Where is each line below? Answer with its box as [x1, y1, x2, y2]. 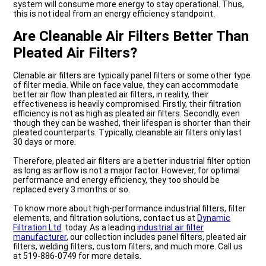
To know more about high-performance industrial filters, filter [13, 204, 246, 214]
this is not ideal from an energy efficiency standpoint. [13, 9, 216, 19]
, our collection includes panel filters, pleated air [66, 232, 247, 242]
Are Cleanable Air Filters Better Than [13, 28, 249, 45]
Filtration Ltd [13, 223, 62, 233]
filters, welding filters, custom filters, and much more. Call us [13, 242, 243, 252]
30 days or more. [13, 137, 78, 147]
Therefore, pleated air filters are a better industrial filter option [13, 156, 251, 166]
